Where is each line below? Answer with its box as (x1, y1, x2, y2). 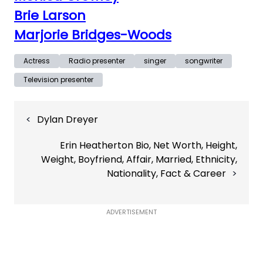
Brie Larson (14, 6, 86, 25)
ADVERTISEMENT (106, 207, 157, 217)
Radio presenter (69, 56, 125, 66)
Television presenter (23, 75, 93, 85)
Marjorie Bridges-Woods (14, 26, 171, 45)
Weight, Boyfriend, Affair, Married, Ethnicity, (41, 153, 237, 167)
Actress (23, 56, 50, 66)
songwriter (185, 56, 222, 66)
